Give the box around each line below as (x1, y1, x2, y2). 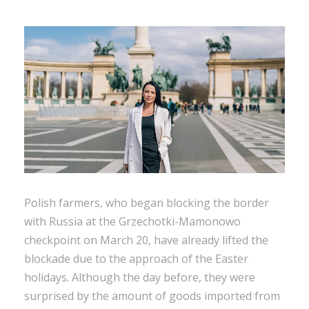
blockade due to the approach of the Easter (24, 250, 248, 266)
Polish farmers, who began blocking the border (24, 195, 269, 210)
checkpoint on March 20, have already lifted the (24, 232, 268, 248)
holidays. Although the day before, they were (24, 269, 255, 285)
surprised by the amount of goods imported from (24, 288, 280, 303)
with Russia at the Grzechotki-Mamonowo (24, 213, 241, 229)
